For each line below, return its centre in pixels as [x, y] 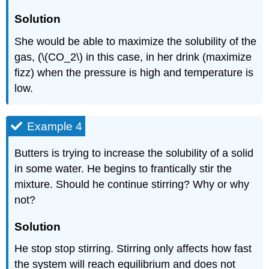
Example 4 [55, 126]
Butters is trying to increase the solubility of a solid [134, 153]
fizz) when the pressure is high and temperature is [134, 72]
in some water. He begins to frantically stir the [123, 169]
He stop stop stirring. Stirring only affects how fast [133, 249]
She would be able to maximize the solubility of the [136, 41]
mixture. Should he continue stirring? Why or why [132, 185]
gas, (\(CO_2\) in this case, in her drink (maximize [133, 57]
